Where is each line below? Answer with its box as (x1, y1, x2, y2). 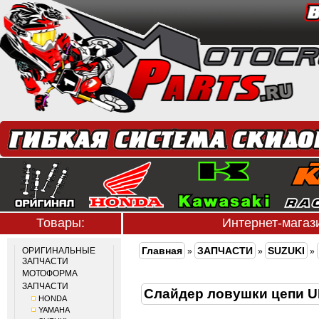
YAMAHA (38, 305, 70, 314)
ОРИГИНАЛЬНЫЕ (22, 246, 95, 256)
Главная (142, 245, 182, 256)
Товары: (36, 216, 85, 230)
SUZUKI (268, 245, 305, 256)
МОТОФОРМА (22, 268, 78, 278)
